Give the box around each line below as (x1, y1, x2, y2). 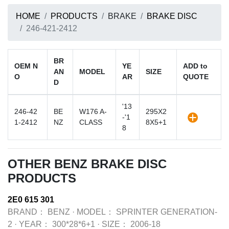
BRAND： (8, 208, 45, 216)
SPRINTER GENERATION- (116, 208, 217, 216)
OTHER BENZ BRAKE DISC (8, 157, 167, 171)
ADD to (183, 62, 208, 70)
